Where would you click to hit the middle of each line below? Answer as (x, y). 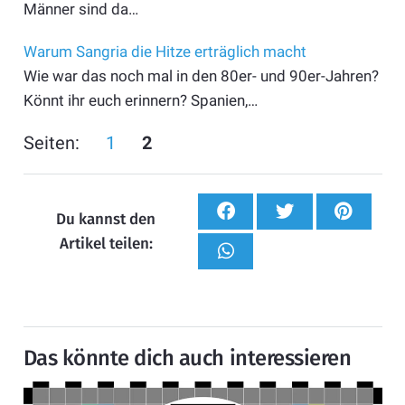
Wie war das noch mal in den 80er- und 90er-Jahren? (201, 75)
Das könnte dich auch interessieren (187, 358)
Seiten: (51, 142)
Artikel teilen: (106, 244)
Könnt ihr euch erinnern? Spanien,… (140, 100)
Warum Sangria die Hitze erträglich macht (165, 51)
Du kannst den (106, 220)
